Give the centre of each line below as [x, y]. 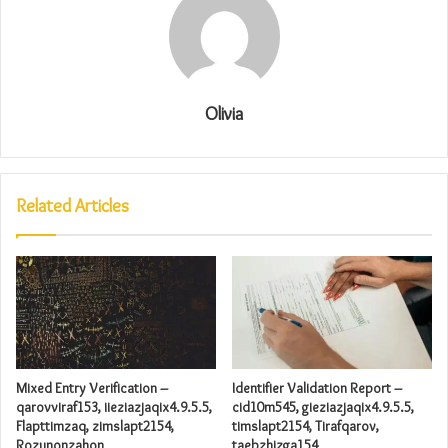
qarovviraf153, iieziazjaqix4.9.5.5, [114, 406]
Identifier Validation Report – [317, 387]
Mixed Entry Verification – [92, 387]
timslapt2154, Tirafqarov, [305, 425]
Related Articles [72, 205]
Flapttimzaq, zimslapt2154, [95, 425]
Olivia [224, 113]
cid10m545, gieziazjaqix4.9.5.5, [323, 406]
